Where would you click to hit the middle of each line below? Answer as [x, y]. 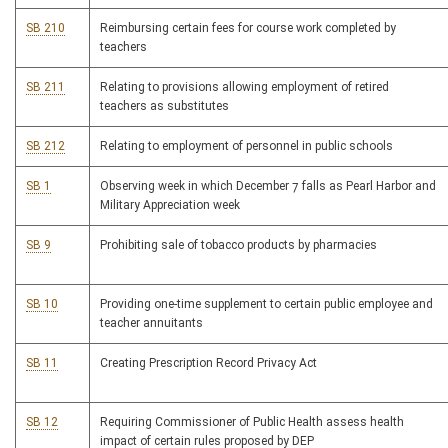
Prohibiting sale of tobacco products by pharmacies [238, 245]
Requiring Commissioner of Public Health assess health [252, 422]
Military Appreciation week [170, 205]
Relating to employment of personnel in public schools [246, 146]
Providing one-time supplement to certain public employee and [266, 304]
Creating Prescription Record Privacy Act [208, 363]
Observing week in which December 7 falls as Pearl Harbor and [268, 186]
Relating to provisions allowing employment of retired [244, 87]
